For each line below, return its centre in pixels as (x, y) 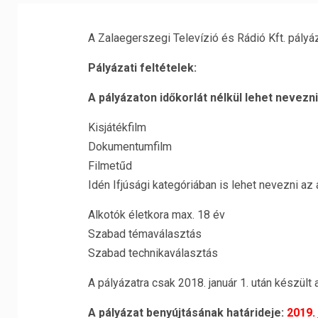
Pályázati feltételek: (142, 68)
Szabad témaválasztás (144, 234)
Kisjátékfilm (117, 127)
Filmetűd (110, 166)
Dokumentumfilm (130, 147)
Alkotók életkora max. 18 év (156, 215)
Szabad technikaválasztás (153, 253)
